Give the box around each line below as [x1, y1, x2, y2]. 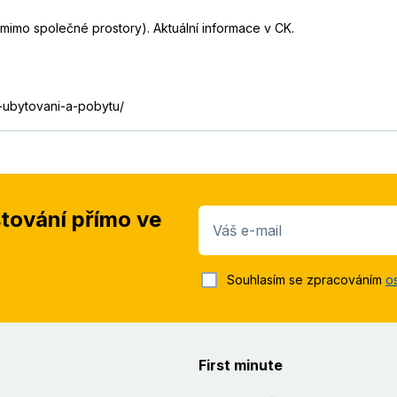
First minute [198, 356, 283, 375]
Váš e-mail [213, 222, 282, 240]
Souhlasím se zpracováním [227, 272, 385, 288]
